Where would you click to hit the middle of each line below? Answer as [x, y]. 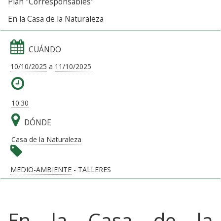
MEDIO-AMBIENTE [41, 169]
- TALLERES [91, 169]
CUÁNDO [45, 49]
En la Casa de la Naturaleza [56, 19]
